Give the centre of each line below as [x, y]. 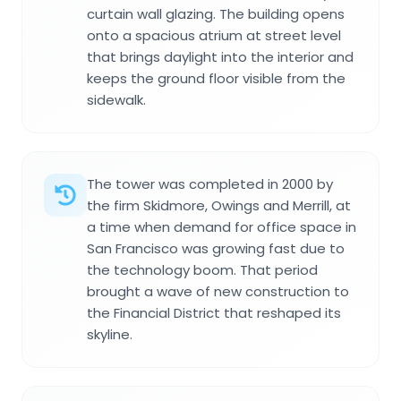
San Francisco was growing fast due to [216, 248]
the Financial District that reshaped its [214, 312]
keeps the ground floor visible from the [216, 78]
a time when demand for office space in [222, 226]
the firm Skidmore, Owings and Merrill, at [219, 205]
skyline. [110, 334]
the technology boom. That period [202, 269]
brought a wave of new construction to [218, 291]
